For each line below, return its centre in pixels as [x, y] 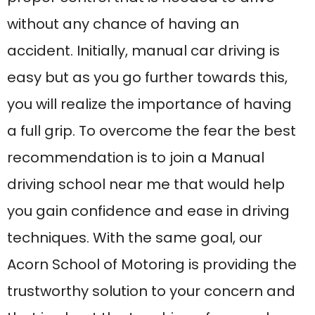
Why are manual [116, 217]
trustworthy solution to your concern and [151, 64]
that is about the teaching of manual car [152, 90]
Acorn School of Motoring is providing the [152, 37]
